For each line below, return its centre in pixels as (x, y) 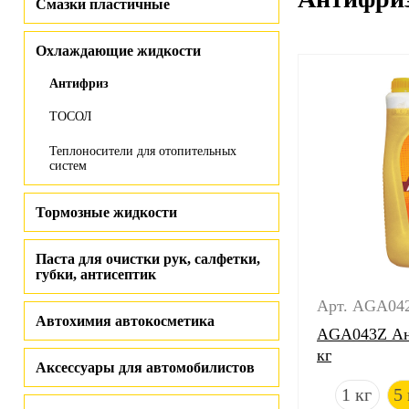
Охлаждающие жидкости (118, 51)
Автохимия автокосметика (125, 321)
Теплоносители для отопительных (143, 151)
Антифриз (79, 84)
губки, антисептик (96, 274)
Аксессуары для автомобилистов (145, 367)
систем (68, 166)
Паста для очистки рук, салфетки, (148, 259)
